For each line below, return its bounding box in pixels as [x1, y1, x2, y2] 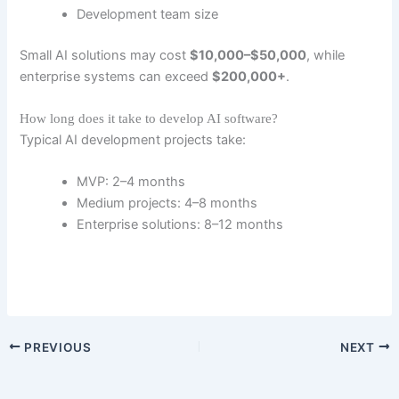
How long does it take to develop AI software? [20, 110, 279, 126]
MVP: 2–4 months [77, 174, 186, 191]
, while [306, 46, 346, 63]
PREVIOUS [20, 339, 92, 354]
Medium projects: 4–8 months [77, 195, 258, 212]
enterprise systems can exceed [20, 68, 213, 85]
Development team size [77, 5, 219, 22]
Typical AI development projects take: [20, 131, 247, 148]
